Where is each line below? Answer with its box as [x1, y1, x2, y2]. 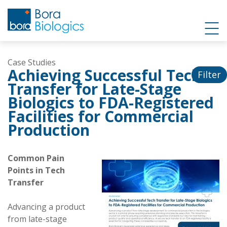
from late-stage [8, 213, 67, 224]
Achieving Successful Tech [8, 65, 201, 86]
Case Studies [8, 57, 56, 68]
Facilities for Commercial [8, 106, 194, 127]
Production [8, 120, 90, 140]
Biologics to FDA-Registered [8, 92, 214, 113]
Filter [198, 68, 221, 81]
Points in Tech [8, 165, 65, 176]
